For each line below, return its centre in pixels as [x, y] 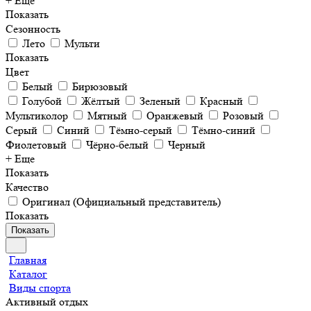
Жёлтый [101, 101]
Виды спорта [40, 288]
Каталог [28, 274]
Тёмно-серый [141, 130]
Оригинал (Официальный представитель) [121, 202]
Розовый [243, 116]
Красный [221, 101]
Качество [27, 187]
